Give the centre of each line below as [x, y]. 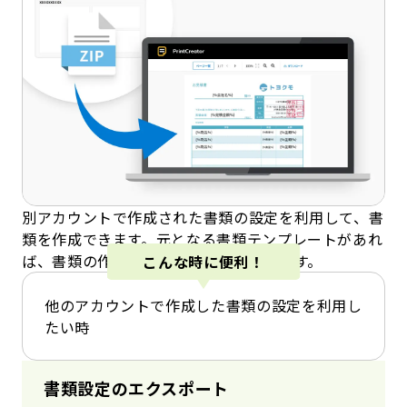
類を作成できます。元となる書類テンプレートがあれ [203, 238]
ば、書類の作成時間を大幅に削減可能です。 [172, 260]
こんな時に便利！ [203, 261]
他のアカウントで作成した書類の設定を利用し [203, 305]
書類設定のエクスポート [137, 387]
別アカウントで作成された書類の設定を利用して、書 [203, 217]
